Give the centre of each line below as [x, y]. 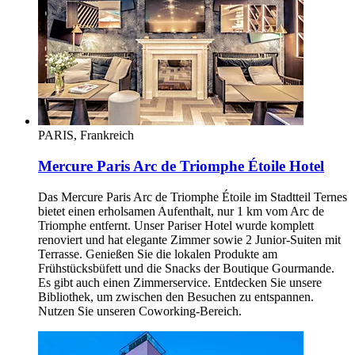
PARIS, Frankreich [86, 136]
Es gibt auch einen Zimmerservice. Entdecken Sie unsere [180, 282]
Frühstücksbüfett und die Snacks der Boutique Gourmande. [186, 268]
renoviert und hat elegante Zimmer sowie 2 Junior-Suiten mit [189, 239]
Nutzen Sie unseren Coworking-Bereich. [140, 311]
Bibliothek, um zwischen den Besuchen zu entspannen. [176, 296]
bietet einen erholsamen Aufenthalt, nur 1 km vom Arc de [181, 211]
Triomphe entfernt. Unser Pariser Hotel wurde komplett [176, 225]
